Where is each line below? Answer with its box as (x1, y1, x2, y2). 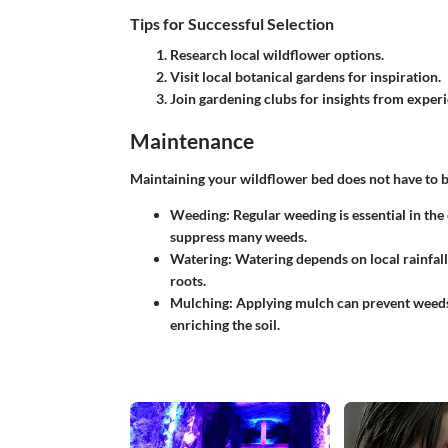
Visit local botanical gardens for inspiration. (169, 68, 441, 86)
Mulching (169, 293, 229, 311)
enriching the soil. (169, 315, 280, 333)
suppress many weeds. (169, 227, 307, 245)
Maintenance (129, 128, 254, 154)
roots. (169, 271, 206, 289)
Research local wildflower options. (169, 46, 384, 64)
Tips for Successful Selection (129, 14, 334, 34)
